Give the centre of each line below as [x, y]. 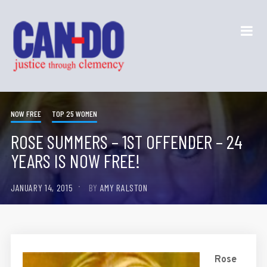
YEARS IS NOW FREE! [75, 160]
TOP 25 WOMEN [74, 113]
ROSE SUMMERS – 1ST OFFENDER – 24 [126, 141]
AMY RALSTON [124, 187]
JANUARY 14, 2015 [42, 187]
